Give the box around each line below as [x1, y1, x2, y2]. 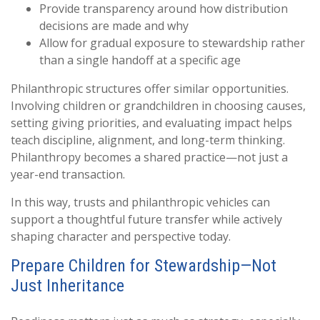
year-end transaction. [11, 166, 125, 182]
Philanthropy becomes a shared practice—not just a [11, 149, 288, 165]
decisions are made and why [39, 18, 189, 34]
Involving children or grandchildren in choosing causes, [11, 98, 306, 114]
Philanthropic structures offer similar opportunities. [11, 81, 289, 96]
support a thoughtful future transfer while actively [11, 211, 282, 227]
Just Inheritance [11, 276, 124, 296]
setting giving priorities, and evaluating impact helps [11, 115, 292, 131]
